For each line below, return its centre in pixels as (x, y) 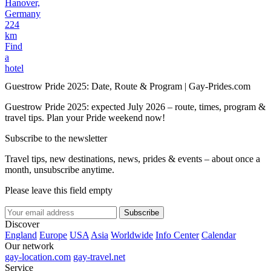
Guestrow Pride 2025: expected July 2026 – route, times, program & (135, 107)
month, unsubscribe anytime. (60, 170)
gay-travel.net (99, 257)
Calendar (219, 235)
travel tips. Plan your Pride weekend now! (85, 118)
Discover (22, 224)
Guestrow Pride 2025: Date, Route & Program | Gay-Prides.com (128, 87)
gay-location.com (38, 257)
